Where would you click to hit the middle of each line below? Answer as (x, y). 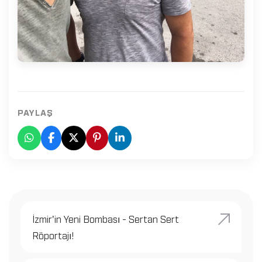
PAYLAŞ (35, 111)
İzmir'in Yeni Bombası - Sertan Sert (106, 218)
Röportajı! (53, 235)
